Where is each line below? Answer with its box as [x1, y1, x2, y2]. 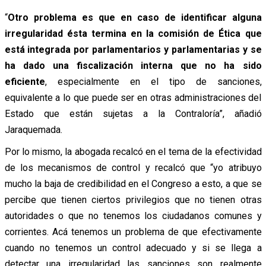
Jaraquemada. [4, 123, 62, 135]
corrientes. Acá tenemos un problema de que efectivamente [4, 226, 262, 237]
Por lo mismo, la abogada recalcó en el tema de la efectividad [4, 145, 262, 157]
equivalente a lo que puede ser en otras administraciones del [4, 91, 262, 103]
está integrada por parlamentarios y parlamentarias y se [4, 43, 262, 55]
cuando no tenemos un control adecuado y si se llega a [4, 242, 262, 254]
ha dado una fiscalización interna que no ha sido [4, 59, 262, 71]
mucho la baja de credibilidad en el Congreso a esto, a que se [4, 178, 262, 189]
